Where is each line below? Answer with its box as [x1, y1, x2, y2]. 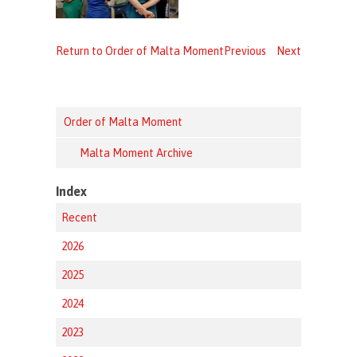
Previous [223, 45, 266, 58]
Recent [61, 211, 98, 225]
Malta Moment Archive [80, 147, 194, 160]
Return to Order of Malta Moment [56, 45, 225, 58]
